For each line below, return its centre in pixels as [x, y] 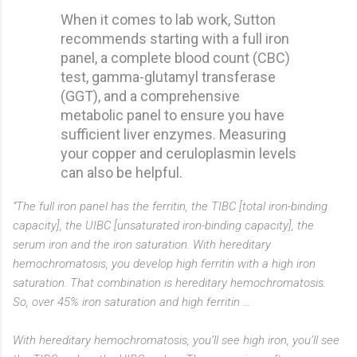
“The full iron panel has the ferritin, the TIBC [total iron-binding [170, 206]
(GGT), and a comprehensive [150, 96]
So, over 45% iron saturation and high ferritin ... [131, 302]
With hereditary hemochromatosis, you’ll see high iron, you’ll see [176, 340]
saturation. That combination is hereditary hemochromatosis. [169, 282]
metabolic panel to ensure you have [173, 115]
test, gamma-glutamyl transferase [168, 76]
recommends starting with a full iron [175, 38]
